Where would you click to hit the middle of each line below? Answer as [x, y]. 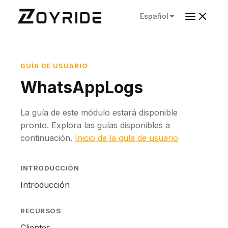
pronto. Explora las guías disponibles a [95, 125]
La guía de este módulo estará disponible [99, 112]
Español [154, 16]
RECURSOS [41, 211]
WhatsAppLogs [82, 87]
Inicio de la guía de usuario [126, 138]
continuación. [48, 138]
